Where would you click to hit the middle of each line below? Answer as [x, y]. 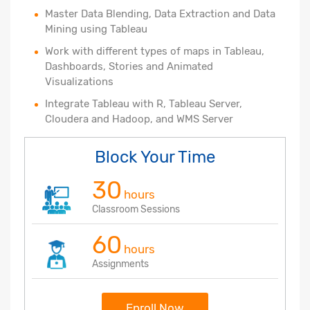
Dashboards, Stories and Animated [129, 66]
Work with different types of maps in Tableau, [155, 51]
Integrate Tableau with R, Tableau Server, [144, 103]
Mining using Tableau [96, 29]
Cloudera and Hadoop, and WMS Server [139, 119]
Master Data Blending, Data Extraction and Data [160, 13]
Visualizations [79, 81]
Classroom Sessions [136, 209]
